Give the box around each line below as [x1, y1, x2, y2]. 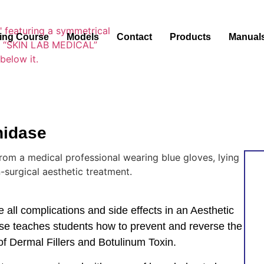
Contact [117, 32, 153, 42]
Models [67, 32, 100, 42]
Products [170, 32, 212, 42]
